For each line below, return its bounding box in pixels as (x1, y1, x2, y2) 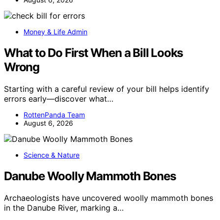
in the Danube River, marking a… (4, 202, 124, 213)
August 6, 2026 (24, 118, 73, 127)
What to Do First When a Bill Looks (4, 45, 183, 60)
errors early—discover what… (4, 93, 113, 104)
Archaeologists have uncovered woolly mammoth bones (4, 192, 213, 203)
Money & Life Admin (24, 27, 87, 36)
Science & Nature (24, 150, 80, 159)
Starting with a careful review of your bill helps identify (4, 83, 209, 94)
